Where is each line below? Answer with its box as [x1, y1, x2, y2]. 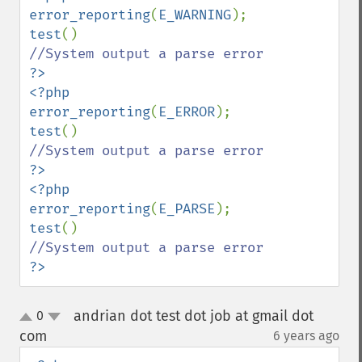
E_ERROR [158, 103, 215, 120]
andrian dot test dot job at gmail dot [73, 307, 314, 325]
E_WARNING [158, 6, 231, 23]
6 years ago [273, 328, 339, 343]
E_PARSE [158, 200, 215, 217]
